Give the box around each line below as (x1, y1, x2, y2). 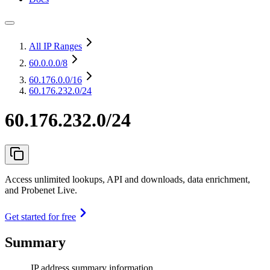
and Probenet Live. (5, 184, 77, 195)
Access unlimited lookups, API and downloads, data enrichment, (5, 174, 250, 184)
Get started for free (5, 211, 76, 222)
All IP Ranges (29, 41, 82, 51)
